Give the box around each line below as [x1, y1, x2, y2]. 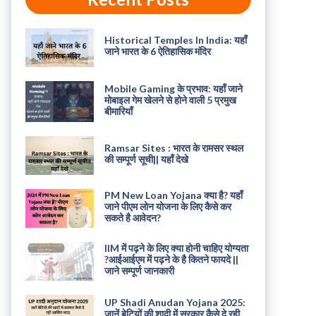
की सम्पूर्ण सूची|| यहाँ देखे [104, 153, 188, 166]
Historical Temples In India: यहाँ [104, 34, 247, 47]
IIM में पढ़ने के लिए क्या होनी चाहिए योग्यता [104, 242, 248, 255]
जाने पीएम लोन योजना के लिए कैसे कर [104, 200, 231, 213]
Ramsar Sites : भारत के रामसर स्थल [104, 142, 243, 154]
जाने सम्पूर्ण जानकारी [104, 265, 174, 277]
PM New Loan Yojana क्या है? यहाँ [104, 189, 243, 202]
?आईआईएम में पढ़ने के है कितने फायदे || [104, 253, 238, 266]
